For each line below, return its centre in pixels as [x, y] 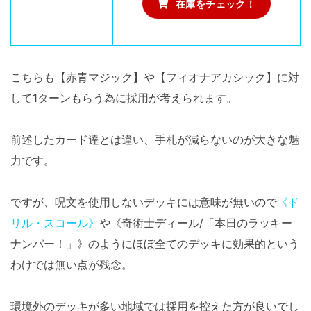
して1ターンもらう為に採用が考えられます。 [124, 98]
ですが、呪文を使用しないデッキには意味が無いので [144, 202]
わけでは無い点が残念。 [72, 265]
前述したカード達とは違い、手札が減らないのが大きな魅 [155, 140]
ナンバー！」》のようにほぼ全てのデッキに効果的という [155, 244]
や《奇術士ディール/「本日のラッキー [196, 223]
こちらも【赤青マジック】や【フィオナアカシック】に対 [155, 77]
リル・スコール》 [55, 223]
